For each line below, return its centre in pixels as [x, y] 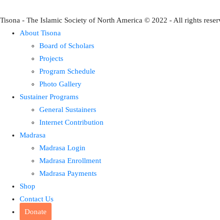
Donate [36, 212]
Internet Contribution [71, 123]
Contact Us [37, 199]
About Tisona [40, 33]
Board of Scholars [67, 46]
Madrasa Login [62, 148]
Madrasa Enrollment [70, 161]
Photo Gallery [60, 84]
